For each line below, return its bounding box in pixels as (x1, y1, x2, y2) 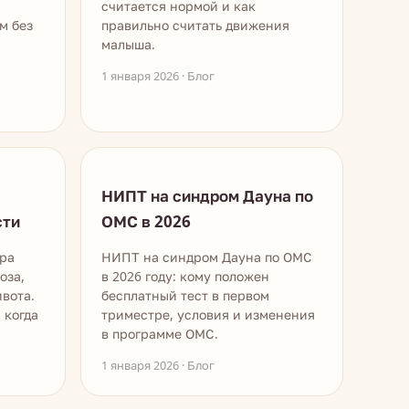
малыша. (101, 36, 155, 53)
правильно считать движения (101, 16, 289, 34)
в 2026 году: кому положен (101, 267, 269, 285)
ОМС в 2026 (101, 211, 191, 232)
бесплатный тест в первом (101, 287, 269, 304)
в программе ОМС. (101, 325, 218, 342)
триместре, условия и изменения (101, 306, 315, 323)
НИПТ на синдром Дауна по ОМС (101, 248, 312, 266)
